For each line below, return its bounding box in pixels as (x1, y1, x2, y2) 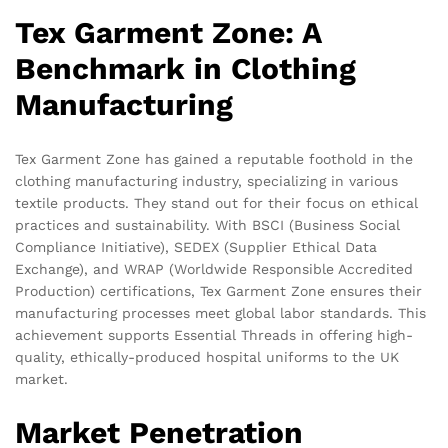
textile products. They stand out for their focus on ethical (15, 194, 418, 211)
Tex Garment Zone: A (15, 14, 321, 50)
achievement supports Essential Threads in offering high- (15, 326, 413, 343)
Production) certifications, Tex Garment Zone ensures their (15, 282, 422, 299)
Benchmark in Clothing (15, 50, 356, 86)
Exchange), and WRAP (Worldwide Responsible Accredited (15, 260, 413, 277)
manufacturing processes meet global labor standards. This (15, 304, 426, 321)
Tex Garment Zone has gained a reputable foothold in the (15, 150, 413, 167)
